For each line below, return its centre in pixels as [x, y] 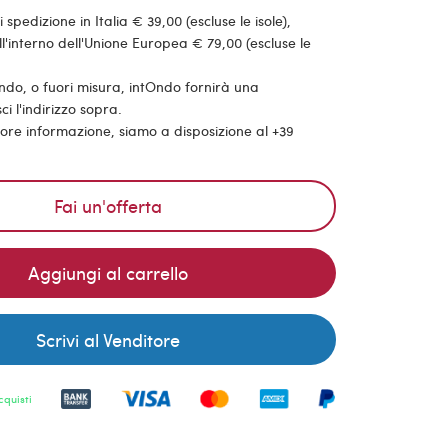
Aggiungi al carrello [108, 273]
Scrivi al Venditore [108, 339]
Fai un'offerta [108, 205]
